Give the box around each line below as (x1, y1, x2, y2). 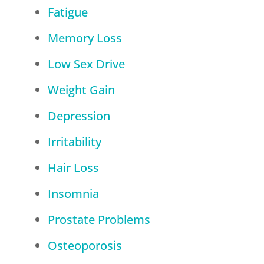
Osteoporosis (47, 237, 122, 254)
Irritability (47, 134, 101, 150)
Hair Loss (47, 160, 99, 176)
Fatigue (47, 4, 88, 21)
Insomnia (47, 186, 99, 202)
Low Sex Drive (47, 56, 125, 72)
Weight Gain (47, 82, 115, 98)
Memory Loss (47, 30, 122, 47)
